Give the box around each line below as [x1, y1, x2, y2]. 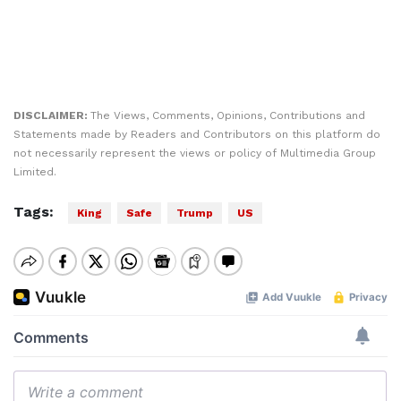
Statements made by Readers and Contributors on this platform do [13, 128, 380, 141]
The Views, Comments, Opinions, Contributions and [90, 109, 365, 122]
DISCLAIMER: [13, 109, 90, 122]
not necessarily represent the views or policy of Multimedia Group [13, 147, 376, 159]
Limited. [13, 166, 56, 178]
